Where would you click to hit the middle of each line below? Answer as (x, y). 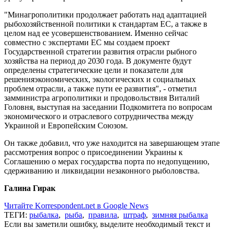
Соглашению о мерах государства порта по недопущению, (107, 161)
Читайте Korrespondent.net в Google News (76, 205)
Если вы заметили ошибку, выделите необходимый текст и (107, 224)
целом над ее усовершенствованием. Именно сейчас (96, 33)
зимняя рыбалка (180, 215)
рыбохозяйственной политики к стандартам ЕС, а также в (106, 24)
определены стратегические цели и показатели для (93, 70)
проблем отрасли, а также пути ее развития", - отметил (100, 88)
